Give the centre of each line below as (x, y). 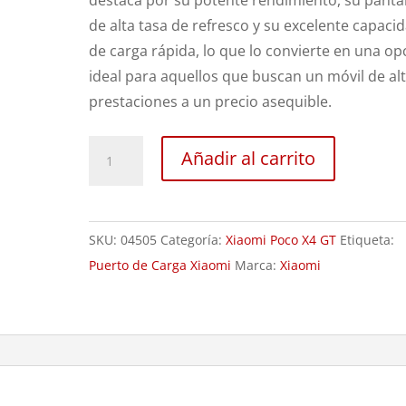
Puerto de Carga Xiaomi (160, 265)
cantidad (118, 351)
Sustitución (127, 148)
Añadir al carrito (249, 158)
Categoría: (193, 240)
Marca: (258, 265)
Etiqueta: (367, 240)
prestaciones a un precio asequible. (211, 101)
